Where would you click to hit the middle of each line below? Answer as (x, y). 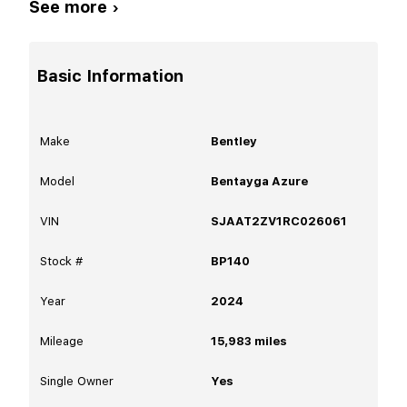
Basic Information (110, 75)
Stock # (61, 261)
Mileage (62, 341)
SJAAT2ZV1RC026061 (279, 221)
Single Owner (77, 381)
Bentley (234, 141)
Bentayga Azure (259, 181)
